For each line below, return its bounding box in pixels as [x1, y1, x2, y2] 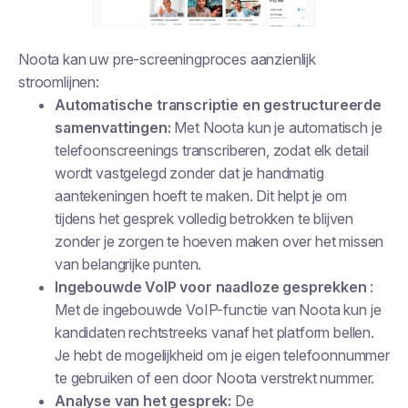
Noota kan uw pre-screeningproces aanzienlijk [18, 50, 316, 68]
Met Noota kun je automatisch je [170, 118, 382, 137]
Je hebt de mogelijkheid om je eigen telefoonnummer [55, 346, 390, 364]
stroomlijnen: [18, 73, 99, 91]
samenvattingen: [55, 118, 171, 137]
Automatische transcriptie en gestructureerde [55, 96, 382, 114]
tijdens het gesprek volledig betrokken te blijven [55, 209, 354, 228]
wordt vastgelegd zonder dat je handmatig [55, 164, 324, 182]
